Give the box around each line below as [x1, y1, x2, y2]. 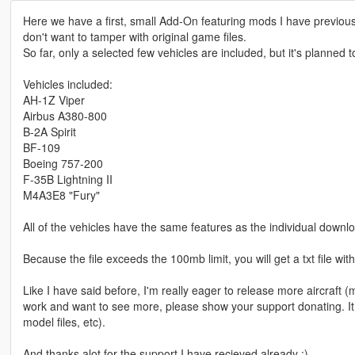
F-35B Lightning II [22, 171, 113, 188]
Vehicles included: [22, 76, 113, 93]
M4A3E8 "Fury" [22, 187, 100, 204]
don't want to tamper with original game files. [22, 29, 246, 45]
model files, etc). [22, 314, 105, 330]
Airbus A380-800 [22, 108, 107, 124]
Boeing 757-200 [22, 155, 103, 172]
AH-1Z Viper [22, 92, 85, 109]
